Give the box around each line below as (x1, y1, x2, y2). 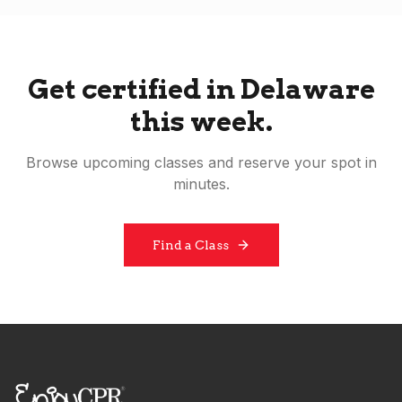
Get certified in (27, 73, 240, 105)
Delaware (240, 73, 375, 105)
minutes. (172, 175, 230, 193)
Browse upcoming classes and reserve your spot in (25, 153, 377, 171)
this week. (129, 105, 273, 137)
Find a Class (152, 238, 229, 252)
